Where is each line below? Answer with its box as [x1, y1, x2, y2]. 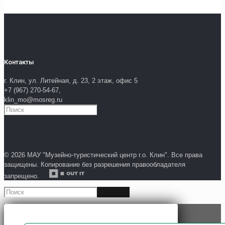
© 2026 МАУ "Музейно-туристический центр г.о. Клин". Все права [4, 151, 202, 159]
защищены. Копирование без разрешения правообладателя [4, 160, 185, 168]
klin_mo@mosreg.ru [4, 95, 62, 103]
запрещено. [4, 172, 49, 180]
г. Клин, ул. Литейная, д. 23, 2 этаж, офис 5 [4, 76, 138, 84]
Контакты [4, 58, 34, 66]
